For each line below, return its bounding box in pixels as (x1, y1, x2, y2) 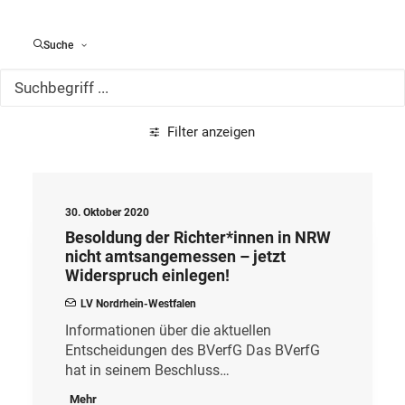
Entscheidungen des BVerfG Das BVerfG (65, 342, 320, 359)
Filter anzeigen (167, 124, 255, 140)
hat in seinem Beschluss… (65, 362, 230, 379)
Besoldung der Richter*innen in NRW (65, 228, 331, 247)
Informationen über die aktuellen (65, 322, 271, 339)
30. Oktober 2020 (65, 206, 149, 219)
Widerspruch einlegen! (65, 266, 230, 285)
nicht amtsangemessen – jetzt (65, 247, 286, 266)
